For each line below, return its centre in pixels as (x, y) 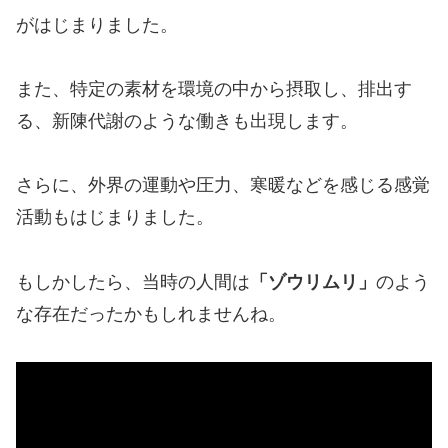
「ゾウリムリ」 (313, 281)
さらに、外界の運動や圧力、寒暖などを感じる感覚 (223, 185)
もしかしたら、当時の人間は (133, 281)
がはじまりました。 (97, 24)
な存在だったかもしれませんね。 (151, 313)
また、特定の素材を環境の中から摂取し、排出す (214, 88)
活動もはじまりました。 (115, 217)
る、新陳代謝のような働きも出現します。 (187, 120)
